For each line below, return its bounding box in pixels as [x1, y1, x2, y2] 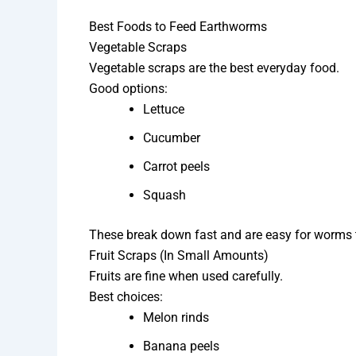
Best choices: [89, 288, 163, 304]
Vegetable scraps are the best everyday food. [89, 60, 339, 75]
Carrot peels [143, 158, 210, 174]
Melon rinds [143, 309, 209, 325]
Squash [143, 187, 186, 203]
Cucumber [143, 130, 200, 145]
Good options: [89, 80, 168, 96]
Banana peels [143, 338, 219, 354]
